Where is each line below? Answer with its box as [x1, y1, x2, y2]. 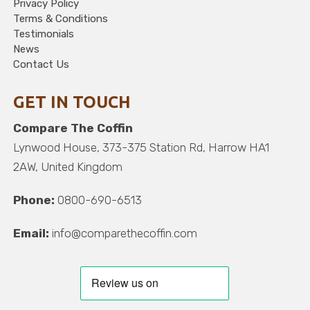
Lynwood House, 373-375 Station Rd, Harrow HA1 [13, 140, 270, 154]
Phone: [13, 193, 55, 207]
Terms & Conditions [13, 12, 109, 25]
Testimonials [13, 28, 75, 40]
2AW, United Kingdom [13, 160, 123, 174]
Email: [13, 226, 50, 240]
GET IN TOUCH [13, 93, 131, 111]
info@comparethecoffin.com [49, 226, 198, 240]
